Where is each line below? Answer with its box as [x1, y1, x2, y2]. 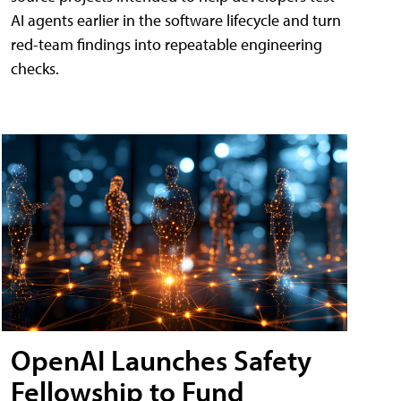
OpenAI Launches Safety [11, 342, 311, 379]
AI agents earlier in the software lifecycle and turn [11, 9, 341, 30]
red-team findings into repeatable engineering [11, 33, 322, 55]
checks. [11, 57, 59, 79]
